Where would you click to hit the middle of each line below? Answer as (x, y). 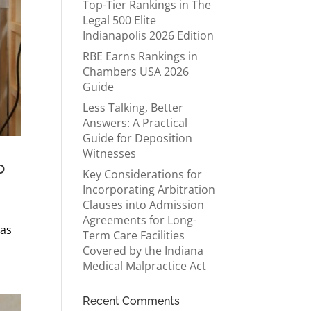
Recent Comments (132, 301)
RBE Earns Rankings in (141, 56)
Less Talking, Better (133, 108)
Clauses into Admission (144, 205)
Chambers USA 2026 (136, 72)
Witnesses (110, 153)
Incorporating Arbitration (149, 190)
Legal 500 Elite (120, 20)
